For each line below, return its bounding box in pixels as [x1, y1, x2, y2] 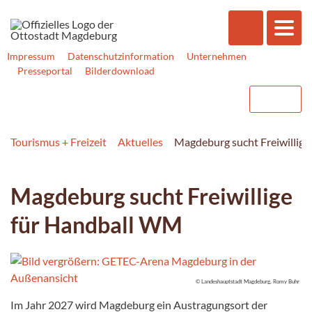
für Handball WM [10, 210, 182, 238]
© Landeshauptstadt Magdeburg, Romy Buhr [196, 277, 299, 285]
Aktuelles [118, 134, 163, 148]
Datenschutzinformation [68, 50, 174, 62]
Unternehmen [187, 50, 247, 62]
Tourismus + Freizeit [10, 134, 107, 148]
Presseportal [17, 65, 72, 77]
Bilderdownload [85, 65, 155, 77]
